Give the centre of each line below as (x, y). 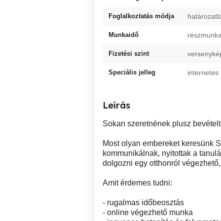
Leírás (116, 105)
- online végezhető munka (148, 212)
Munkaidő (124, 35)
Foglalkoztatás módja (141, 16)
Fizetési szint (129, 54)
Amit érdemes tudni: (137, 183)
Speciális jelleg (132, 72)
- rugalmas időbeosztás (143, 203)
